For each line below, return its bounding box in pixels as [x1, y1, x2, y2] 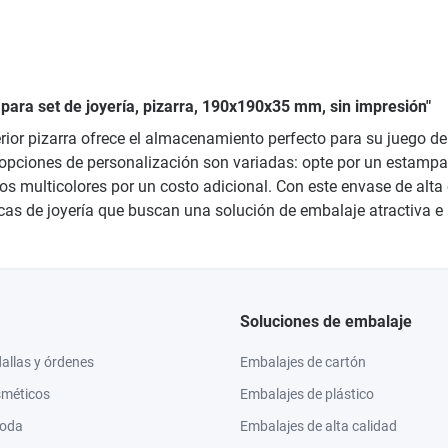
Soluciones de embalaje [240, 312, 412, 331]
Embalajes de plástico [240, 386, 374, 402]
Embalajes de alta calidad [240, 418, 397, 434]
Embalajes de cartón [240, 354, 366, 370]
